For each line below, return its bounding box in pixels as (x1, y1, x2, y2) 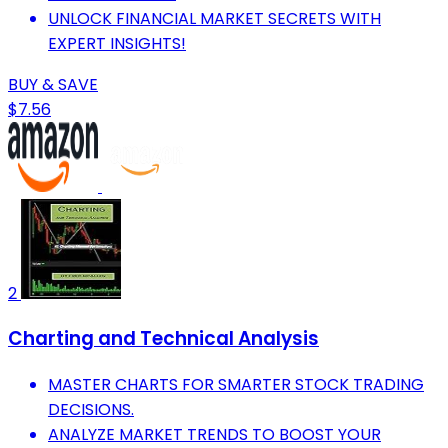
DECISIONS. (48, 398, 134, 422)
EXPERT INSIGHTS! (48, 31, 186, 55)
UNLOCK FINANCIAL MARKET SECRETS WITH (48, 6, 381, 30)
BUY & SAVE (8, 72, 98, 96)
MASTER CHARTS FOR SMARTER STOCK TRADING (48, 373, 424, 397)
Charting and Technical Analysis (8, 325, 319, 353)
